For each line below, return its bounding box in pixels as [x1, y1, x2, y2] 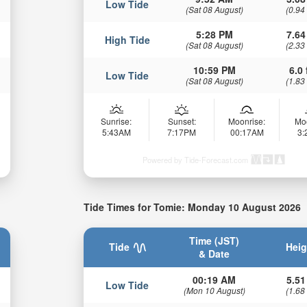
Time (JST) [189, 234, 240, 248]
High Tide [104, 32, 150, 47]
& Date [199, 247, 230, 261]
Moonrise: [228, 114, 266, 127]
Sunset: [167, 114, 196, 127]
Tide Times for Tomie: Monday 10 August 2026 [84, 199, 302, 214]
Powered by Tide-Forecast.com [143, 153, 249, 165]
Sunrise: [101, 114, 132, 127]
